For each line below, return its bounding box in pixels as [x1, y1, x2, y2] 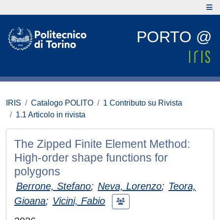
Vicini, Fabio [53, 195, 105, 206]
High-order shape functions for [14, 151, 168, 164]
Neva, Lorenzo [98, 181, 162, 192]
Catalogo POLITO [31, 99, 93, 107]
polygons [14, 165, 60, 178]
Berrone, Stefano [16, 181, 91, 192]
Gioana [14, 195, 46, 206]
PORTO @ [137, 28, 212, 46]
